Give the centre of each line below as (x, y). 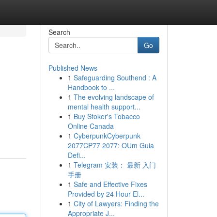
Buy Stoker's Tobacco (107, 116)
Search (59, 32)
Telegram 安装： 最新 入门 (115, 165)
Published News (73, 68)
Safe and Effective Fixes (110, 184)
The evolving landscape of (114, 97)
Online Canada (91, 126)
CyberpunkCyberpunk (107, 136)
